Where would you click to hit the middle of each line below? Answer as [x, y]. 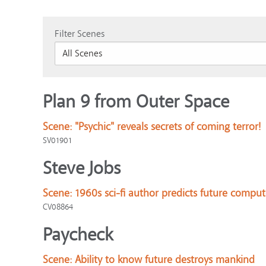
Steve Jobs [82, 168]
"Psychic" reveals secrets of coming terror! [168, 127]
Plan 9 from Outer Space [136, 102]
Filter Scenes [80, 34]
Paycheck [78, 235]
